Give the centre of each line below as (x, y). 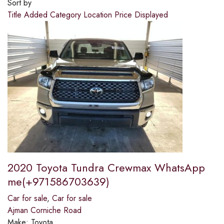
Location (99, 15)
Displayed (151, 15)
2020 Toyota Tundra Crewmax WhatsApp (106, 168)
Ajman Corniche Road (44, 210)
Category (67, 15)
